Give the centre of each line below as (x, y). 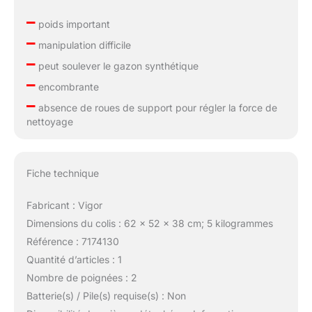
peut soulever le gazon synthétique (117, 65)
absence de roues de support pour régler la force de (156, 107)
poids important (72, 24)
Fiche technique (62, 173)
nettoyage (49, 121)
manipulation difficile (83, 45)
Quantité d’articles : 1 (74, 260)
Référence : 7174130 (72, 242)
